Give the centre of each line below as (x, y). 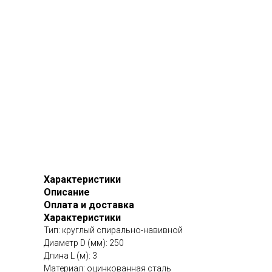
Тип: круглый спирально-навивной (113, 230)
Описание (67, 192)
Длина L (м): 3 (70, 256)
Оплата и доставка (89, 205)
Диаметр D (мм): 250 (84, 243)
